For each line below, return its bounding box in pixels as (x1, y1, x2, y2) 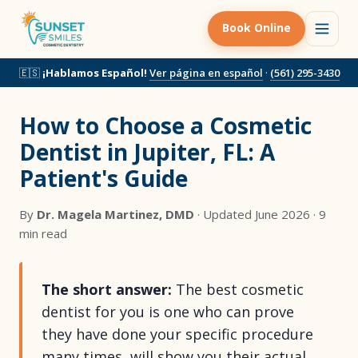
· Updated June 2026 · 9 (194, 206, 326, 222)
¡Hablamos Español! (42, 66, 147, 80)
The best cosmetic (172, 280, 304, 299)
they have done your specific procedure (42, 324, 313, 344)
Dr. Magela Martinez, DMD (37, 206, 194, 222)
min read (19, 225, 67, 241)
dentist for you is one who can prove (42, 302, 294, 321)
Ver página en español (149, 66, 263, 80)
